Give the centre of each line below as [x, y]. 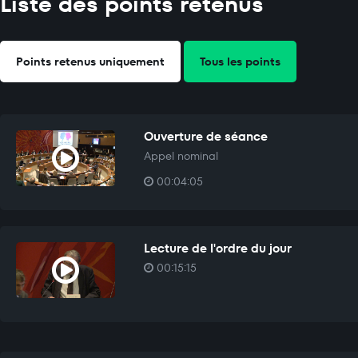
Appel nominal [181, 156]
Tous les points [240, 62]
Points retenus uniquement [90, 62]
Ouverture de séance [205, 137]
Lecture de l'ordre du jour [217, 249]
